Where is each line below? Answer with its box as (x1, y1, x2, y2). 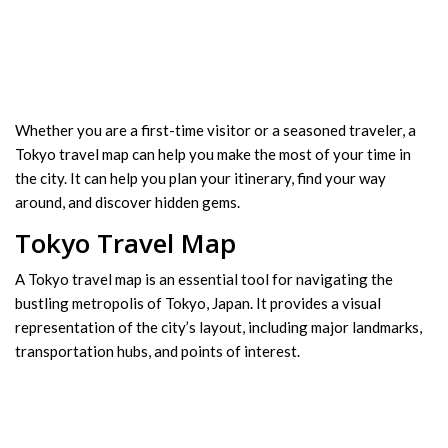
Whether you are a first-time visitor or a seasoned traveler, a (15, 121, 416, 140)
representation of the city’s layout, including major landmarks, (15, 318, 422, 337)
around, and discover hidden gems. (15, 193, 240, 212)
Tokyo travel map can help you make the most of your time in (15, 145, 411, 164)
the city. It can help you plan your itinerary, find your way (15, 169, 386, 188)
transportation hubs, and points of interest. (15, 342, 300, 361)
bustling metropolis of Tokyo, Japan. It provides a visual (15, 294, 381, 313)
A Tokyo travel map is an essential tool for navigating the (15, 270, 393, 289)
